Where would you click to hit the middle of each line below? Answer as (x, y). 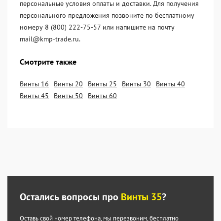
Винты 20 (68, 84)
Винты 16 (34, 84)
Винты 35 (141, 197)
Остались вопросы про (70, 197)
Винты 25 (102, 84)
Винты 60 (102, 96)
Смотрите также (48, 62)
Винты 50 (68, 96)
